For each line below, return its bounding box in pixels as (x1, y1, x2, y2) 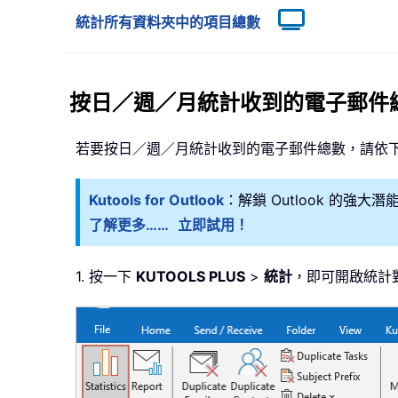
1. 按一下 (76, 267, 136, 286)
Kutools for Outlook (89, 191, 224, 210)
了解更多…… (89, 216, 169, 235)
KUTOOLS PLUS (136, 267, 245, 286)
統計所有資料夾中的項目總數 (76, 13, 260, 32)
